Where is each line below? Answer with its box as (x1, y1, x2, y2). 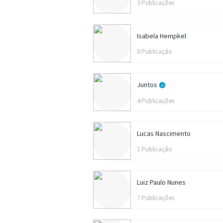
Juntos (137, 80, 159, 89)
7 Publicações (137, 194, 174, 202)
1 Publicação (137, 145, 172, 153)
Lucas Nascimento (137, 129, 191, 138)
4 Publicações (137, 96, 174, 105)
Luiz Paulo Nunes (137, 178, 186, 187)
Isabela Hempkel (137, 31, 186, 40)
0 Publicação (137, 47, 172, 56)
